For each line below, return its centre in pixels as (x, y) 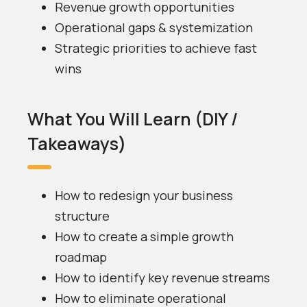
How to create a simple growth (144, 236)
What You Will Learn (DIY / (133, 119)
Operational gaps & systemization (154, 27)
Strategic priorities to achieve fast (156, 48)
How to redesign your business (144, 195)
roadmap (81, 257)
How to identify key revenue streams (162, 278)
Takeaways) (77, 144)
